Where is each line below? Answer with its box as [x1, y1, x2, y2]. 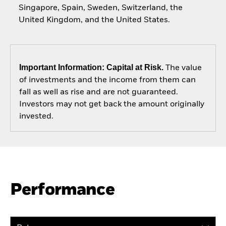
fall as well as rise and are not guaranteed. [19, 88, 178, 97]
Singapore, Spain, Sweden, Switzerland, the [18, 4, 183, 12]
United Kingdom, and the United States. [18, 16, 170, 24]
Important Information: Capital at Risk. [19, 63, 163, 72]
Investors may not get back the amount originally [19, 100, 204, 109]
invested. [19, 112, 53, 121]
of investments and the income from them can [19, 76, 196, 85]
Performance [10, 182, 115, 199]
